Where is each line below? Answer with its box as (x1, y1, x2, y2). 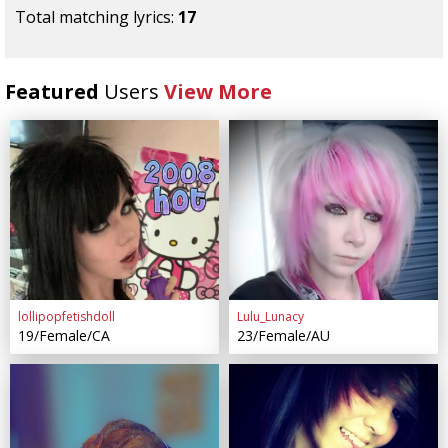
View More (164, 78, 272, 105)
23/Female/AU (236, 326, 330, 345)
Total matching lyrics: (15, 6, 178, 28)
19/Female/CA (17, 326, 110, 345)
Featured (5, 78, 104, 105)
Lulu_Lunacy (236, 308, 304, 325)
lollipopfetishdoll (17, 308, 115, 325)
